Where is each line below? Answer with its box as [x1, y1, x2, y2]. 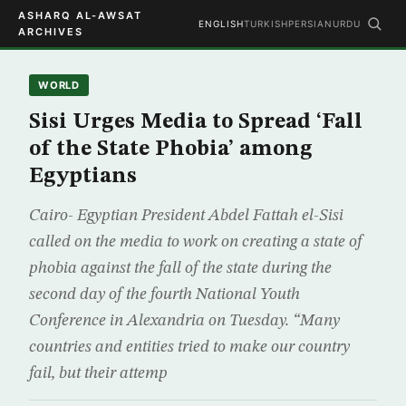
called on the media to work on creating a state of [29, 234, 362, 250]
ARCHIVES [18, 25, 83, 38]
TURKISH [244, 18, 288, 29]
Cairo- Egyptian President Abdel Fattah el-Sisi [29, 208, 343, 224]
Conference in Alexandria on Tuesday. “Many [29, 313, 340, 329]
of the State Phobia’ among [29, 139, 313, 160]
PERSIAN [288, 18, 333, 29]
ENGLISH [198, 18, 244, 29]
